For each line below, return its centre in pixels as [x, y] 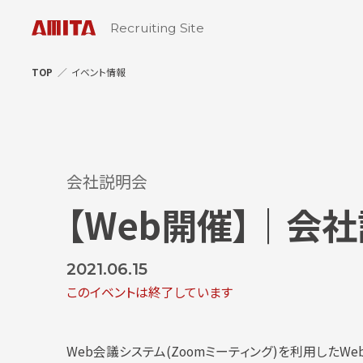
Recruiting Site [157, 28]
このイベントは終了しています [149, 292]
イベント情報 [98, 71]
